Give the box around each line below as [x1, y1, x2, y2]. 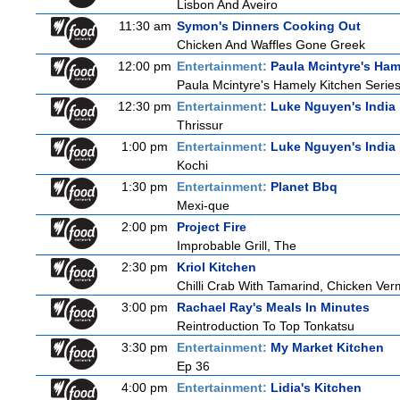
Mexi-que [177, 198, 229, 212]
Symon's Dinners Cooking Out [177, 19, 361, 33]
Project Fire [177, 220, 246, 234]
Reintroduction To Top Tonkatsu [177, 319, 354, 333]
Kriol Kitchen [177, 260, 256, 274]
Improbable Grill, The [177, 238, 296, 253]
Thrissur [177, 118, 223, 132]
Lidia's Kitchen [271, 380, 362, 395]
